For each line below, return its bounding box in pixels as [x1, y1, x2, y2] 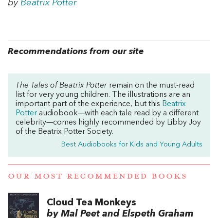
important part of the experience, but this [16, 100, 162, 108]
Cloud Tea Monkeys [47, 198, 136, 208]
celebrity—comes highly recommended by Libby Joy [16, 118, 201, 127]
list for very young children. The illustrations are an [16, 91, 190, 99]
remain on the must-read [107, 81, 195, 90]
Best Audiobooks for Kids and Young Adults [61, 141, 202, 148]
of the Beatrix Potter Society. [16, 127, 113, 136]
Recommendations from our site [8, 47, 144, 56]
